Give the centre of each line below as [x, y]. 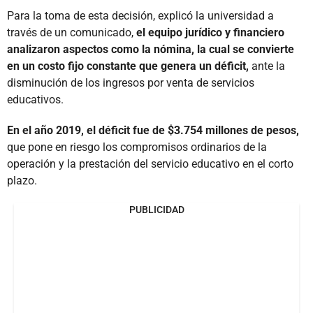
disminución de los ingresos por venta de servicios [131, 82]
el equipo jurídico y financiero [209, 32]
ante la [268, 66]
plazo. [22, 180]
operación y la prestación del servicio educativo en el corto [150, 163]
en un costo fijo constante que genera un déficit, [129, 66]
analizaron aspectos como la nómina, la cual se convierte [151, 49]
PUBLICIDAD [156, 209]
